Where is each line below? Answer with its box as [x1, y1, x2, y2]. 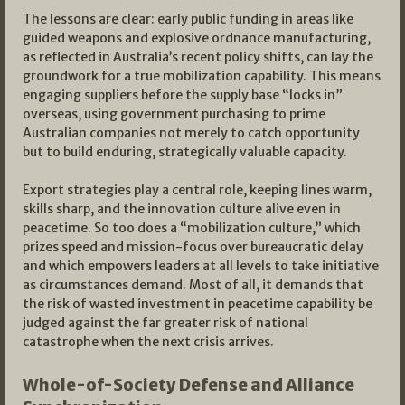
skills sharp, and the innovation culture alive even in [23, 201, 341, 218]
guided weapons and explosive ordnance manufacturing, [23, 30, 371, 47]
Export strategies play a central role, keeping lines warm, [23, 182, 372, 199]
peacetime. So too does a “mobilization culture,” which [23, 220, 361, 237]
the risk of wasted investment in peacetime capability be [23, 296, 372, 313]
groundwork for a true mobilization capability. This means [23, 68, 381, 85]
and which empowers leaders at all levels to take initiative [23, 258, 379, 275]
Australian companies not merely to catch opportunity [23, 125, 360, 142]
